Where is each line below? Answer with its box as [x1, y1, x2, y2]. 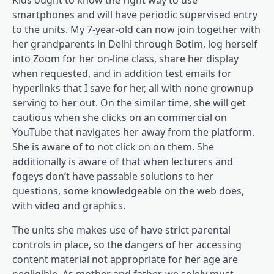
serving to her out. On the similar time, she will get [12, 95, 246, 109]
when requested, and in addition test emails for [12, 66, 232, 80]
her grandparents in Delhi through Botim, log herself [12, 37, 257, 51]
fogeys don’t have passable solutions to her [12, 169, 213, 183]
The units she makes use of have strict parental [12, 223, 231, 237]
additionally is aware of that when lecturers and [12, 154, 233, 168]
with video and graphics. [12, 198, 125, 212]
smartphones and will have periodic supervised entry [12, 7, 257, 21]
